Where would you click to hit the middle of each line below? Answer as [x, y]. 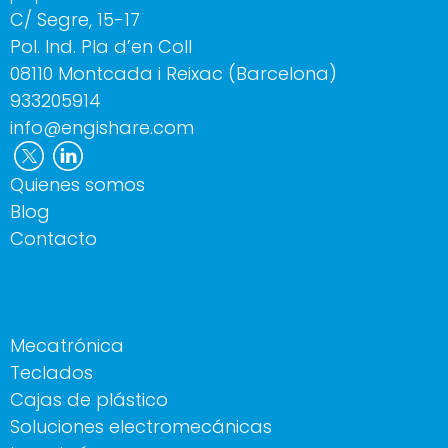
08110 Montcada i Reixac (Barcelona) [173, 74]
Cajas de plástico [89, 400]
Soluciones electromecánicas [141, 427]
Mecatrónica [67, 346]
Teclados [51, 373]
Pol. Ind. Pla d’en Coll [101, 47]
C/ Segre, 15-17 [75, 20]
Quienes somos [77, 185]
